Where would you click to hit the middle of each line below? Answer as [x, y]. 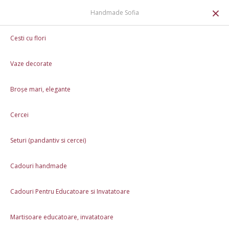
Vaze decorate [31, 64]
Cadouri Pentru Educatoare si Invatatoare [70, 191]
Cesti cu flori [28, 38]
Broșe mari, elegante [40, 89]
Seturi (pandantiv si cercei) [48, 140]
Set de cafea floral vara [61, 35]
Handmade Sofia [114, 12]
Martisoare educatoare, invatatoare [62, 217]
